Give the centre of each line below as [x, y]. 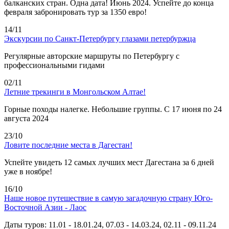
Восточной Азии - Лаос [45, 207]
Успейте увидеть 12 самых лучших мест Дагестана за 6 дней [109, 162]
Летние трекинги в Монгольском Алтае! [75, 91]
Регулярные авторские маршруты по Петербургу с [92, 56]
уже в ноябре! [28, 171]
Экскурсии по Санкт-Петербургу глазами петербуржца [100, 38]
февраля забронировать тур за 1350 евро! [75, 12]
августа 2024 [26, 118]
